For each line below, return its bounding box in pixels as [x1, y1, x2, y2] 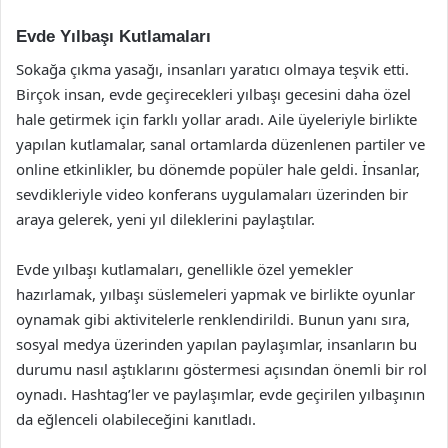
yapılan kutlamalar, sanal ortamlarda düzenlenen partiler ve [16, 133, 425, 154]
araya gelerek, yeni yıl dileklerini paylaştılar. [16, 208, 315, 229]
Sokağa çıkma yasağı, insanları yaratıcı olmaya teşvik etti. [16, 58, 409, 79]
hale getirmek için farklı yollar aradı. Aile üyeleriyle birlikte [16, 108, 417, 129]
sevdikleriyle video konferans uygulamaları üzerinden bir [16, 183, 408, 204]
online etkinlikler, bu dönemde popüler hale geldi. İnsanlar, [16, 158, 420, 179]
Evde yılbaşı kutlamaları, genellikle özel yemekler [16, 258, 353, 279]
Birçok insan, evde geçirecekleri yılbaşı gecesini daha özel [16, 83, 411, 104]
